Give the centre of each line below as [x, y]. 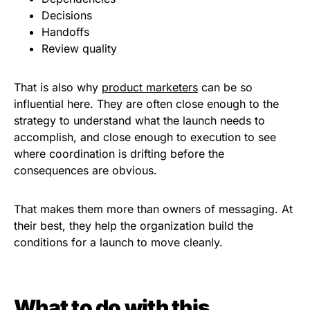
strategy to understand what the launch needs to [139, 121]
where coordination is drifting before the [119, 154]
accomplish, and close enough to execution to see [145, 137]
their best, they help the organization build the [134, 226]
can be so [225, 88]
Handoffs [67, 32]
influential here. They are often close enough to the [146, 104]
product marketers [150, 88]
